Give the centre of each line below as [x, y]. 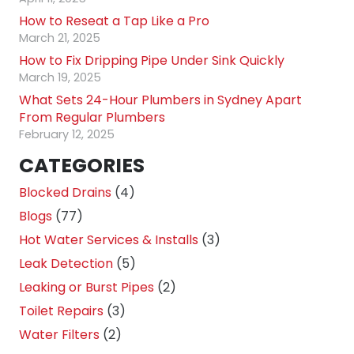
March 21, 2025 [60, 38]
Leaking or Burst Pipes [87, 287]
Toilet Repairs [61, 311]
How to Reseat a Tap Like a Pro [114, 21]
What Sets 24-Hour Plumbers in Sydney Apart [160, 100]
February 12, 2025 [67, 134]
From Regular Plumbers [92, 117]
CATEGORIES [82, 165]
